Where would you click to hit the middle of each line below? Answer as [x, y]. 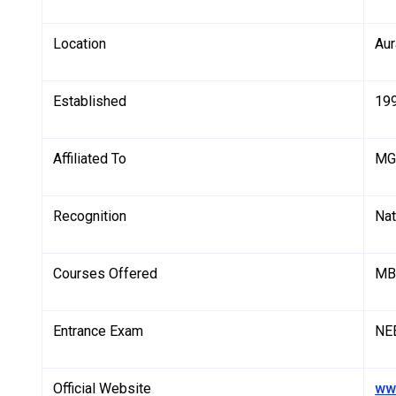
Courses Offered [105, 274]
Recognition [90, 217]
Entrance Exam [98, 331]
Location [80, 44]
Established [90, 102]
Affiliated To [90, 159]
